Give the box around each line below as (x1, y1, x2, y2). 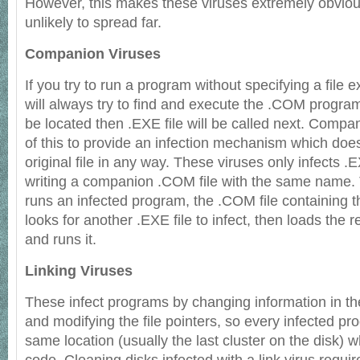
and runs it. (25, 231, 96, 247)
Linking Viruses (25, 263, 133, 279)
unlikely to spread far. (25, 14, 162, 31)
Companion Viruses (25, 46, 161, 62)
